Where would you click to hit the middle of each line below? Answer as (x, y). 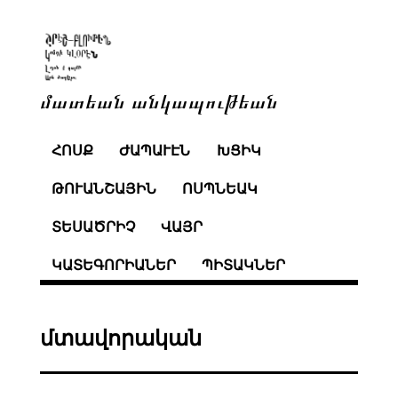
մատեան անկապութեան (159, 100)
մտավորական (120, 338)
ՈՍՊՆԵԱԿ (220, 189)
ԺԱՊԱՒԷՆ (155, 151)
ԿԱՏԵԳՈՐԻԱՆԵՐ (113, 265)
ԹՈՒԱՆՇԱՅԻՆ (103, 189)
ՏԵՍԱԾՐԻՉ (93, 227)
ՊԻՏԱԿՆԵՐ (244, 265)
